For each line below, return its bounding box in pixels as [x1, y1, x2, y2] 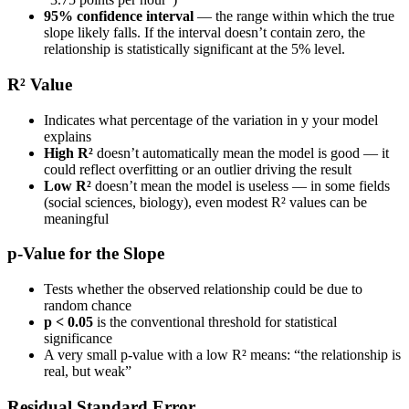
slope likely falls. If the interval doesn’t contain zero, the [44, 25, 365, 41]
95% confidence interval [44, 8, 194, 25]
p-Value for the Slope [7, 244, 164, 264]
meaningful [44, 210, 109, 226]
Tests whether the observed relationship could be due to [44, 281, 362, 298]
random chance [44, 298, 131, 314]
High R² [44, 144, 93, 161]
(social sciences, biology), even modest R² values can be [44, 194, 367, 210]
